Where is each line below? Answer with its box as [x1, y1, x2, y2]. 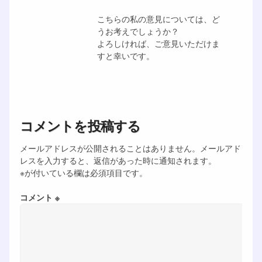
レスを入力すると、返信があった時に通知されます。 [19, 154, 216, 166]
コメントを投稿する [19, 115, 141, 135]
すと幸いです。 [96, 49, 154, 61]
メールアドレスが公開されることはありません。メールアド [19, 142, 241, 154]
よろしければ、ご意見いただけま [96, 37, 220, 49]
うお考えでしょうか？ [96, 25, 179, 37]
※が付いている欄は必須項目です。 [19, 167, 147, 178]
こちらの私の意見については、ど [96, 12, 220, 25]
